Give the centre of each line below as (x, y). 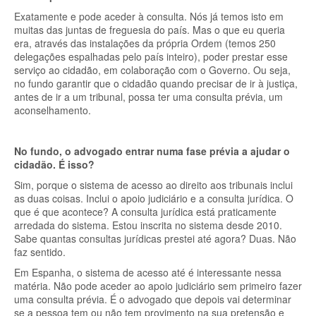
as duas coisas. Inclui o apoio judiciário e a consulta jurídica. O (154, 198)
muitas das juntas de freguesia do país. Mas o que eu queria (150, 30)
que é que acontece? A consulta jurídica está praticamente (145, 212)
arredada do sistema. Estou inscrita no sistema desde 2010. (148, 225)
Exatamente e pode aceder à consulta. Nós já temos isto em (149, 16)
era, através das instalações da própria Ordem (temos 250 (145, 43)
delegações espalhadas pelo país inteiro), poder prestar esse (151, 56)
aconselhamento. (54, 110)
